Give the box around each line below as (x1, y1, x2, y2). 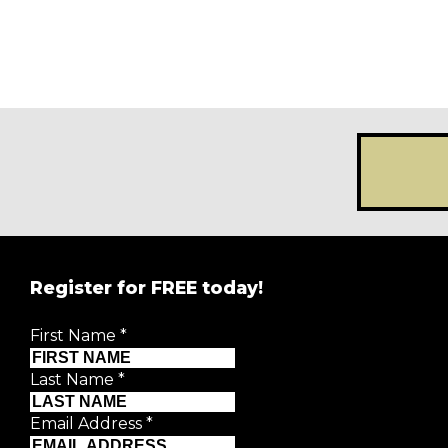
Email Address (30, 414, 146, 434)
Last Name (30, 370, 118, 390)
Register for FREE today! (30, 277, 263, 299)
